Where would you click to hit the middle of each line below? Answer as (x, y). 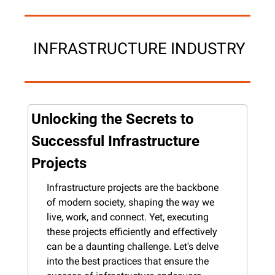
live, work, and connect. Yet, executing (128, 217)
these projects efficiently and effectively (132, 231)
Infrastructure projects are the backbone (133, 187)
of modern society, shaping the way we (130, 202)
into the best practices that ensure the (128, 261)
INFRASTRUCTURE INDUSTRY (139, 48)
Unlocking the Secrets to (113, 119)
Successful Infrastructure (115, 141)
